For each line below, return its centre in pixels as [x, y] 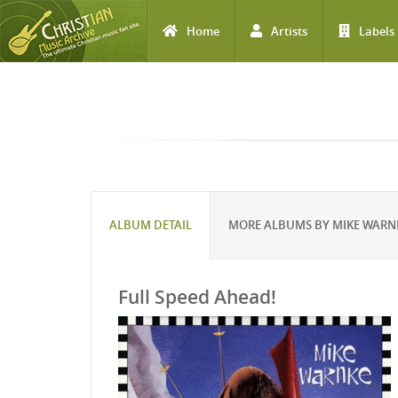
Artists [289, 31]
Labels [377, 31]
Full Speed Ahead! [197, 297]
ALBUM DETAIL [151, 225]
